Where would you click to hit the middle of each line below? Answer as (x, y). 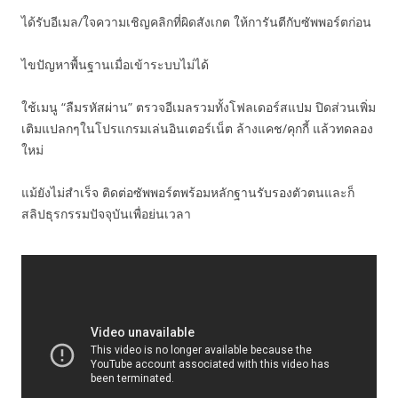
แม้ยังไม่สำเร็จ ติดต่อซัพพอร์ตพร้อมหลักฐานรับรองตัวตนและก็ (188, 192)
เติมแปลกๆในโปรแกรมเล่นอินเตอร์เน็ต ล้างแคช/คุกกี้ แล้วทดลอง (197, 128)
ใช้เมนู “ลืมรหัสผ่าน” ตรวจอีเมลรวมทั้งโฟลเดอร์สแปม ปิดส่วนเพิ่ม (199, 107)
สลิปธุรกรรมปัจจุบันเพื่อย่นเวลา (106, 214)
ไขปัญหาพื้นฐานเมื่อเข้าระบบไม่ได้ (115, 64)
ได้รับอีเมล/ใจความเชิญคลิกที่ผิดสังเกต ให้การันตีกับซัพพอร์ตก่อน (196, 22)
